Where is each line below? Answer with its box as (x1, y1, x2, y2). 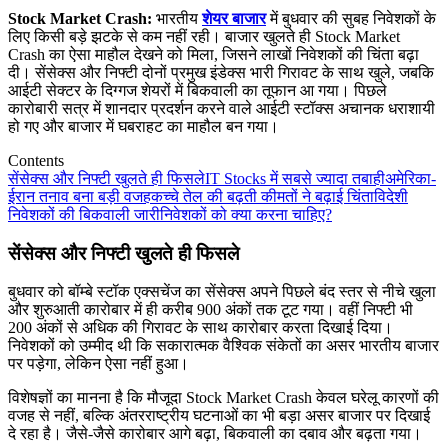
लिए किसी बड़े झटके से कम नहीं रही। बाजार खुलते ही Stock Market (8, 27, 400, 45)
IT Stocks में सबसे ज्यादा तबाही (205, 169, 385, 187)
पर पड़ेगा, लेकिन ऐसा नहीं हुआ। (8, 355, 189, 373)
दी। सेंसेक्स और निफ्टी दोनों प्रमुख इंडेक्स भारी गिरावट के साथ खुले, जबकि (8, 63, 434, 81)
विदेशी (374, 187, 408, 205)
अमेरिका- (385, 169, 436, 187)
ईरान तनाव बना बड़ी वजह (8, 187, 151, 205)
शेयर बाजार (202, 9, 266, 27)
